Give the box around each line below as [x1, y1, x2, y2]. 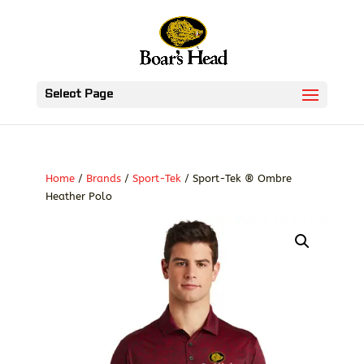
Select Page [44, 87, 113, 102]
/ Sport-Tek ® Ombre [180, 172, 292, 184]
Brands [85, 172, 121, 184]
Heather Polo [45, 190, 112, 202]
